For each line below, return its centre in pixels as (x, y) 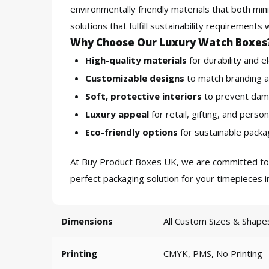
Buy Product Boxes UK (129, 162)
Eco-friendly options (131, 132)
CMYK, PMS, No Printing (213, 253)
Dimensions (87, 221)
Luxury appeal (117, 114)
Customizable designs (135, 78)
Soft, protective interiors (144, 96)
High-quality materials (136, 60)
